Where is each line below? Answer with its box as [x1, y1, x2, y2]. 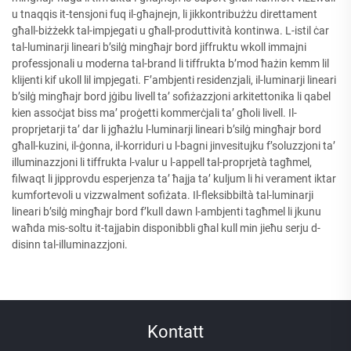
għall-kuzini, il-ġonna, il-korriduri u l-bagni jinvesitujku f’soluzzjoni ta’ [12, 139, 335, 152]
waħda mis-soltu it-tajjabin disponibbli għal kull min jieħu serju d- [12, 221, 320, 234]
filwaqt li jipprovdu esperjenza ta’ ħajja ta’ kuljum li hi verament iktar [12, 172, 336, 185]
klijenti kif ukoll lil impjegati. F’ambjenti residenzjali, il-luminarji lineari [12, 73, 336, 86]
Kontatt [147, 321, 204, 342]
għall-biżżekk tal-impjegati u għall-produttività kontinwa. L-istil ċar [12, 24, 329, 37]
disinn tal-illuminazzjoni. [12, 237, 128, 251]
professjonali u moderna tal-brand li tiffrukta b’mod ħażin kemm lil [12, 56, 329, 70]
